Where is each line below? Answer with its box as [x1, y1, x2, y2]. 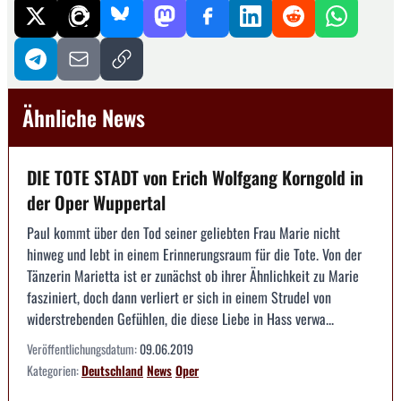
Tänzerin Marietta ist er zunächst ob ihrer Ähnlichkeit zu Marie [27, 264, 359, 286]
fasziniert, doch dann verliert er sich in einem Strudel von [27, 286, 331, 308]
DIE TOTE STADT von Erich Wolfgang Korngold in [27, 163, 363, 191]
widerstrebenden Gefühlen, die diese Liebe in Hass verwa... [27, 307, 334, 329]
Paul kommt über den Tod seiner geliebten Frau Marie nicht [27, 221, 340, 243]
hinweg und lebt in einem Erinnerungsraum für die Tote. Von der [27, 243, 362, 265]
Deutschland [81, 360, 143, 380]
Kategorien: [27, 360, 81, 380]
